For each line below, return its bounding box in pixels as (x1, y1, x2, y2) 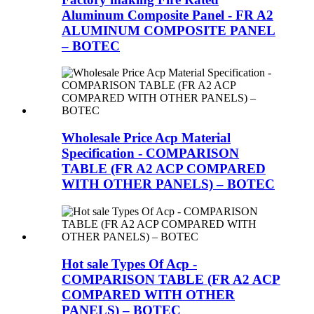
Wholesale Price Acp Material (62, 130, 231, 146)
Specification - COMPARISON (62, 146, 239, 161)
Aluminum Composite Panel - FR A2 (62, 7, 273, 22)
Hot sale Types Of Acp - (62, 256, 197, 271)
